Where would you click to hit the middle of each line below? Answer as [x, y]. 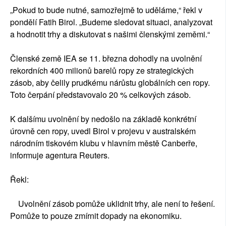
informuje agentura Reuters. [60, 155]
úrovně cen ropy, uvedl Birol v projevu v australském [103, 131]
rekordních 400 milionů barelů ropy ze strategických [102, 71]
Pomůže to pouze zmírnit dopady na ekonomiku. [96, 216]
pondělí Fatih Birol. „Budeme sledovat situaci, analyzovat [111, 22]
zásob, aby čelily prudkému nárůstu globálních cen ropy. [110, 83]
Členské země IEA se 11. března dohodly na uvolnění [106, 59]
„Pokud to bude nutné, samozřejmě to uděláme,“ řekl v [106, 10]
